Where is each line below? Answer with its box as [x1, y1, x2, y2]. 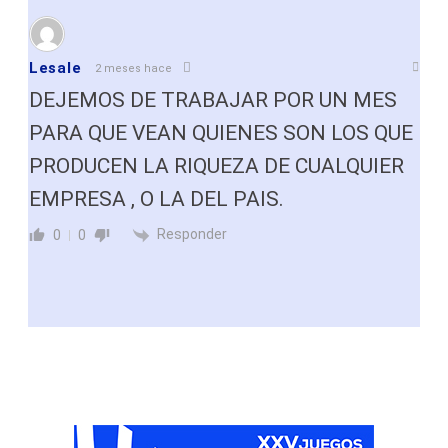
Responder [157, 226, 227, 243]
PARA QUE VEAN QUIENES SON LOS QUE [29, 121, 413, 146]
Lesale [29, 59, 82, 78]
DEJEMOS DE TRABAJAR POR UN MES [29, 88, 397, 113]
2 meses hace [95, 61, 173, 75]
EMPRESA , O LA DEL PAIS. [29, 187, 284, 212]
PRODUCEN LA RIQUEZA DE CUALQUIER [29, 154, 404, 179]
